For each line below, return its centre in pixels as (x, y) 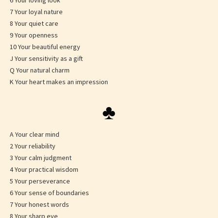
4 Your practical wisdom (44, 170)
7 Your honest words (39, 205)
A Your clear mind (35, 135)
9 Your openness (34, 35)
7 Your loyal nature (36, 12)
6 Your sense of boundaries (49, 193)
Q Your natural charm (40, 70)
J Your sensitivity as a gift (46, 59)
